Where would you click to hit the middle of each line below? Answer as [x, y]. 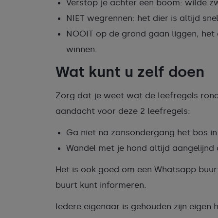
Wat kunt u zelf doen [130, 72]
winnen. [82, 49]
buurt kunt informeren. [101, 185]
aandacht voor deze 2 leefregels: [123, 111]
